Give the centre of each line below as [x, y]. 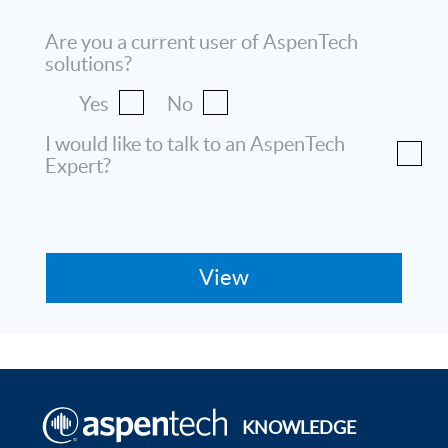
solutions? [88, 63]
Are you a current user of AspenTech [201, 41]
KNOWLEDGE [299, 427]
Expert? [78, 165]
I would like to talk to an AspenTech [195, 143]
